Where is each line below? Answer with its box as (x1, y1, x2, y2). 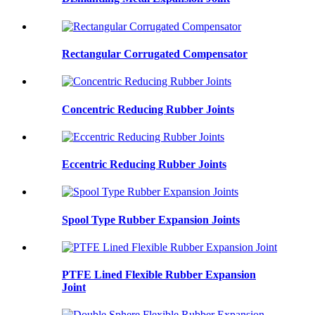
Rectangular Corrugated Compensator (62, 47, 247, 60)
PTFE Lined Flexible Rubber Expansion (62, 269, 256, 281)
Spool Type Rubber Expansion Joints (62, 213, 240, 226)
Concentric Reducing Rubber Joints (62, 103, 234, 115)
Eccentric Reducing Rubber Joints (62, 158, 226, 171)
